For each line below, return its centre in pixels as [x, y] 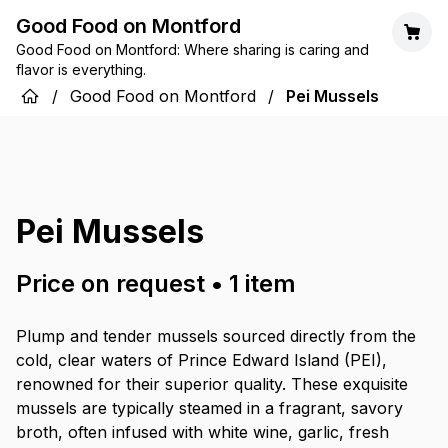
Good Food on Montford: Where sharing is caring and [192, 49]
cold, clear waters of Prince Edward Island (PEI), [201, 360]
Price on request [110, 283]
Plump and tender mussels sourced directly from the [216, 336]
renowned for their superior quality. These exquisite [212, 384]
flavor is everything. [81, 69]
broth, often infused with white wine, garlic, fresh [202, 432]
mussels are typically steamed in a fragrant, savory [209, 408]
